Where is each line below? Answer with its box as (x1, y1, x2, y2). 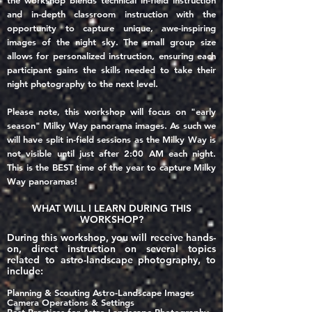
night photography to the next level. (7, 78, 158, 89)
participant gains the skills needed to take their (7, 64, 216, 75)
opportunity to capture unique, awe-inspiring (7, 22, 216, 33)
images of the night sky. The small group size (7, 36, 216, 47)
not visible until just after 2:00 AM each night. (7, 148, 216, 159)
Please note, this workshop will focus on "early (7, 106, 216, 117)
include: (7, 265, 43, 277)
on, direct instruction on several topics (7, 242, 216, 255)
